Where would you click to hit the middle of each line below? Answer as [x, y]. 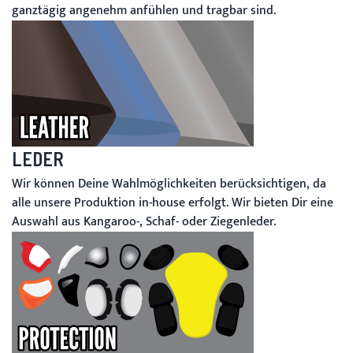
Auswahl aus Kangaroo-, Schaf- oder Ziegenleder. [144, 222]
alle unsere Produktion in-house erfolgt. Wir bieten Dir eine [173, 203]
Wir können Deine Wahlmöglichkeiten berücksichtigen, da [169, 184]
